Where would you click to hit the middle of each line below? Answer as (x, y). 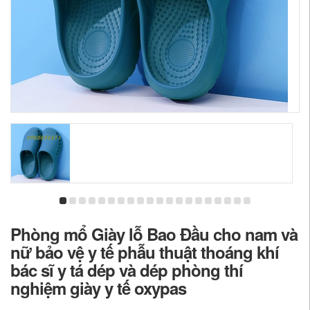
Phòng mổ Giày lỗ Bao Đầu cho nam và (154, 234)
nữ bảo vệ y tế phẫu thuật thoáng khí (145, 252)
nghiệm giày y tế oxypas (98, 288)
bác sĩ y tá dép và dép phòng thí (127, 270)
